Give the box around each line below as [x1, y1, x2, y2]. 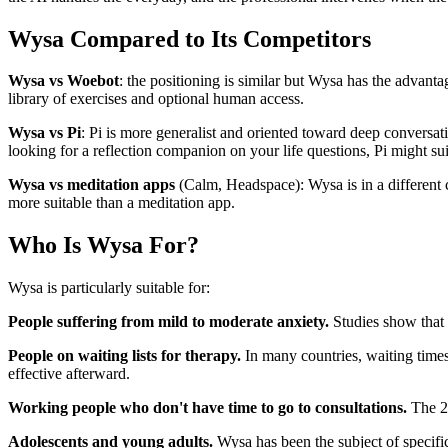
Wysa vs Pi [8, 124, 81, 142]
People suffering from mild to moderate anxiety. [8, 313, 329, 331]
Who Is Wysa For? [8, 232, 199, 259]
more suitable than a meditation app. [8, 194, 235, 212]
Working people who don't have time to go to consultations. [8, 399, 407, 417]
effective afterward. [8, 365, 130, 383]
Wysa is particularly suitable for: [8, 279, 210, 297]
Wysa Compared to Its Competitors [8, 25, 371, 52]
